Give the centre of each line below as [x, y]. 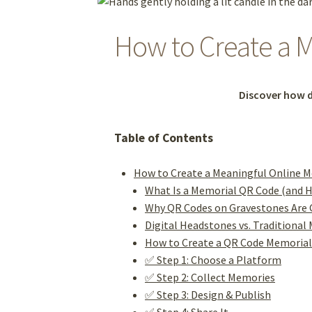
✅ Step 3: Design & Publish [208, 294]
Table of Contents [164, 138]
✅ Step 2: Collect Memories [210, 277]
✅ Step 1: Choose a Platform [213, 259]
